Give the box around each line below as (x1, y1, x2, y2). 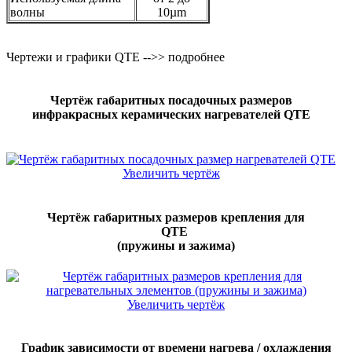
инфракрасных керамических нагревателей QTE (31, 108, 310, 122)
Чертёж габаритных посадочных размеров (49, 93, 292, 108)
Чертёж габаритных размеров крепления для (47, 210, 305, 224)
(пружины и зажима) (117, 238, 235, 252)
